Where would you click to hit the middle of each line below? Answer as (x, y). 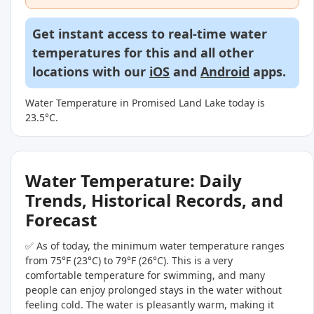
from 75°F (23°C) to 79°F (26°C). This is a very (129, 261)
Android (225, 72)
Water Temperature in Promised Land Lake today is (145, 103)
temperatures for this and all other (143, 53)
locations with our (91, 72)
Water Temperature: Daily (134, 181)
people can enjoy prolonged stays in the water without (153, 290)
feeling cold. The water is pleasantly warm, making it (150, 305)
